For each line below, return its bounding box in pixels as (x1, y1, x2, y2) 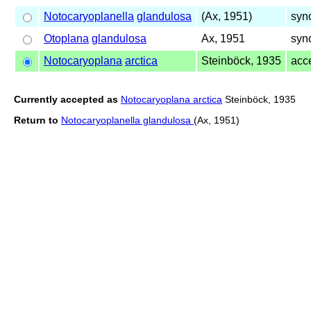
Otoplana (44, 32, 89, 44)
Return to (14, 114, 58, 126)
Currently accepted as (14, 93, 118, 105)
